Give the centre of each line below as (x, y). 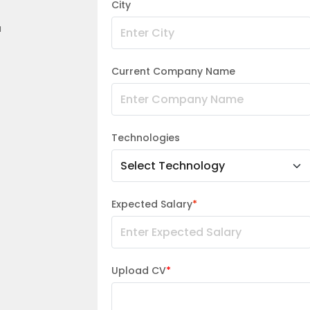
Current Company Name (173, 71)
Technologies (146, 138)
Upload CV (139, 271)
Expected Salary (152, 204)
